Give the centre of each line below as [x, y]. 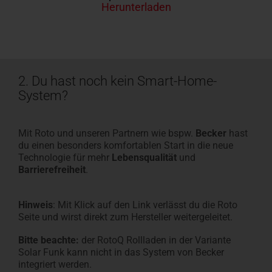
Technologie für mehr [65, 157]
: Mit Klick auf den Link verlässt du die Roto [145, 205]
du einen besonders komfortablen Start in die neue [126, 145]
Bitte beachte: [50, 240]
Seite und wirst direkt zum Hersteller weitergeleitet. [125, 217]
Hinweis [36, 205]
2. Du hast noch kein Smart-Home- [117, 81]
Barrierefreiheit [52, 169]
